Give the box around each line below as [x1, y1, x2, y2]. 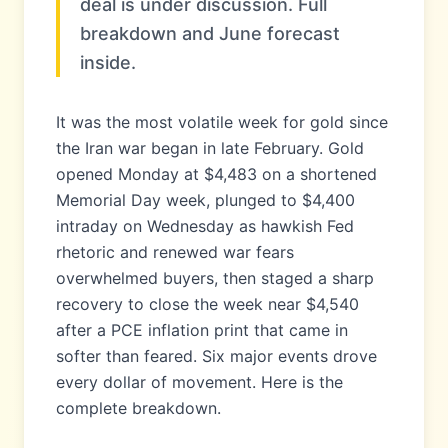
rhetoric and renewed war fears [56, 242, 294, 262]
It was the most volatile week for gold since [56, 112, 388, 132]
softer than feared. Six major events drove [56, 346, 377, 366]
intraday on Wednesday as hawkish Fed [56, 216, 354, 236]
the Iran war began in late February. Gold [56, 138, 364, 158]
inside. [80, 52, 136, 73]
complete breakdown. [56, 398, 221, 418]
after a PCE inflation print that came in [56, 320, 348, 340]
